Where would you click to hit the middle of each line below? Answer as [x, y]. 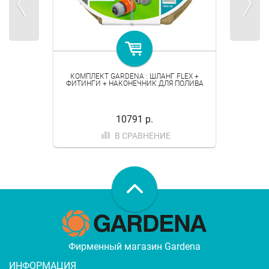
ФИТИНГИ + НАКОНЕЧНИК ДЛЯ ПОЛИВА [134, 83]
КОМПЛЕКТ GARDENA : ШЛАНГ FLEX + [134, 76]
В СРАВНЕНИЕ [143, 135]
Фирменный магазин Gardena [134, 247]
